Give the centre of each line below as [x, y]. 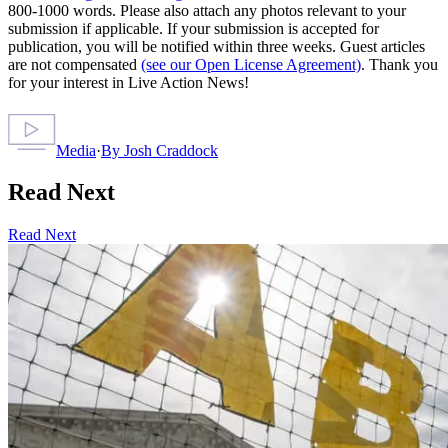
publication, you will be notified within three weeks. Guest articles [216, 46]
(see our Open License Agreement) [251, 64]
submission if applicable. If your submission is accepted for [193, 28]
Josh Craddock [171, 150]
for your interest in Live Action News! [128, 82]
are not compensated [72, 64]
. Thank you [399, 64]
